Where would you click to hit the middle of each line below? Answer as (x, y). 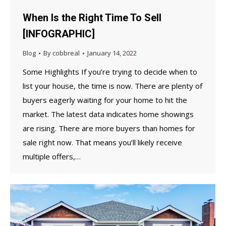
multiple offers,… (52, 157)
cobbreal (66, 53)
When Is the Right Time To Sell (92, 18)
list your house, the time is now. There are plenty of (112, 86)
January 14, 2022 (112, 53)
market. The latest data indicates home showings (108, 114)
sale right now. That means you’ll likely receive (102, 143)
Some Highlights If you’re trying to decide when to (110, 72)
